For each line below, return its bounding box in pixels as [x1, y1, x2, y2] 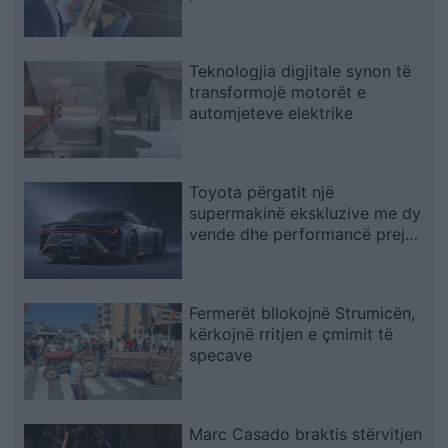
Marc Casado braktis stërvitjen [189, 423, 423, 444]
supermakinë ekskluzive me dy [189, 202, 422, 223]
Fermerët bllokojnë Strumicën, [189, 302, 416, 323]
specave [189, 344, 253, 365]
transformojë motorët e [189, 82, 367, 103]
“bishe [189, 244, 236, 265]
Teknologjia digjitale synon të [189, 61, 412, 82]
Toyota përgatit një [189, 181, 335, 202]
